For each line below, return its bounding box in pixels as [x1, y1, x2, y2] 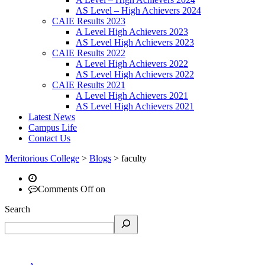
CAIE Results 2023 [52, 16, 125, 26]
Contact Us [28, 133, 70, 143]
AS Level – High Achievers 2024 [76, 5, 201, 15]
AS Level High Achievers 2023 [76, 37, 194, 47]
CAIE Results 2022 [52, 48, 125, 58]
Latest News [28, 112, 75, 122]
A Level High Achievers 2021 [76, 91, 188, 101]
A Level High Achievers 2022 [76, 59, 188, 69]
